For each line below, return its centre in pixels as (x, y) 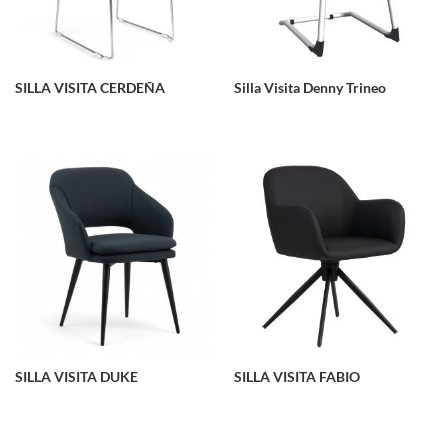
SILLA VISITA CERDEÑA (90, 88)
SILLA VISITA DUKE (76, 377)
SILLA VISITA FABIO (297, 377)
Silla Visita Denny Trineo (310, 88)
